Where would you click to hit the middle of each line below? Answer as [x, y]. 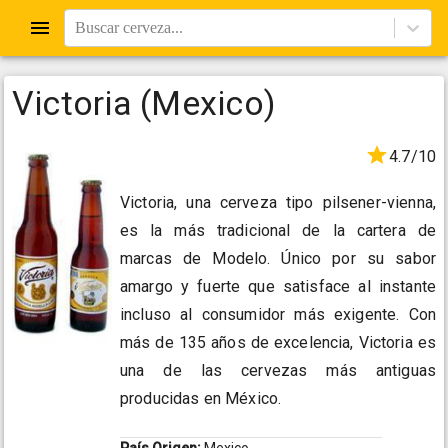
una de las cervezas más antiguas [278, 371]
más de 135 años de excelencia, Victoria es [278, 343]
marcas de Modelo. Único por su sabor [278, 259]
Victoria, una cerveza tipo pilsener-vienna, [278, 203]
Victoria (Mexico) [144, 103]
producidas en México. [201, 399]
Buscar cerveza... [129, 27]
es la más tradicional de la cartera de [278, 231]
